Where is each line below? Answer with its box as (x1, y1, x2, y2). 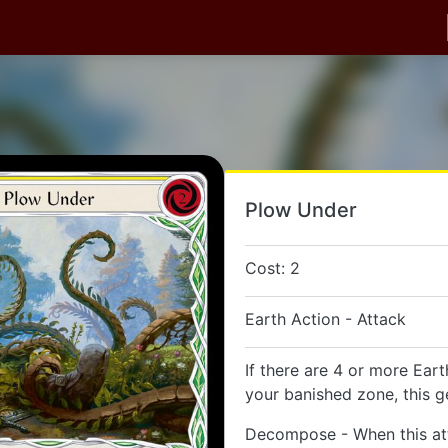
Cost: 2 (245, 258, 300, 278)
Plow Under (245, 198, 357, 222)
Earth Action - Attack (245, 309, 406, 329)
